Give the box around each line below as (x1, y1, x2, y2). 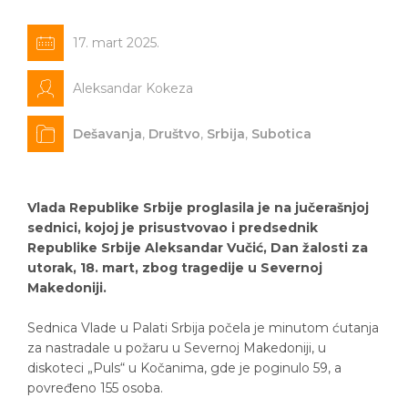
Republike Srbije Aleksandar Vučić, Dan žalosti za (27, 239, 368, 256)
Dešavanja (73, 125, 142, 142)
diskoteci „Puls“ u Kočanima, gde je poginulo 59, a (27, 359, 342, 376)
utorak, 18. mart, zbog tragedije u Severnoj (27, 259, 322, 276)
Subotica (251, 125, 311, 142)
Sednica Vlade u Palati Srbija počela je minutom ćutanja (27, 319, 379, 336)
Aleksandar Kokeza (73, 79, 193, 97)
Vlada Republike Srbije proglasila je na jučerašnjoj (27, 199, 369, 216)
